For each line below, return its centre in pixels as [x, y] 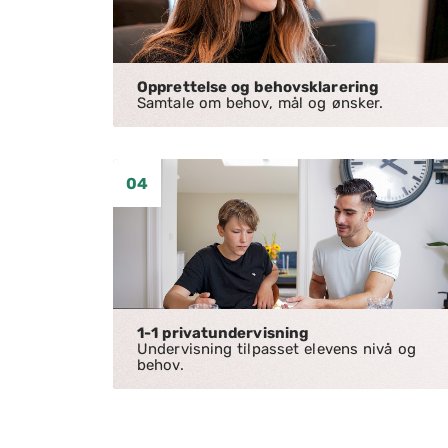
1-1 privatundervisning [223, 333]
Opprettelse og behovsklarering [258, 87]
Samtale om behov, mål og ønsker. [260, 103]
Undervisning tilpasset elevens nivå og [276, 349]
